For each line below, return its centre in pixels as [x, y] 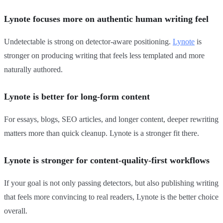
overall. [16, 211]
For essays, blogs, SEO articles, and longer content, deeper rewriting [111, 119]
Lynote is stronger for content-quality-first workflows [107, 161]
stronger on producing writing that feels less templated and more [104, 56]
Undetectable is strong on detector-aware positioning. [88, 42]
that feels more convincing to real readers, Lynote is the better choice [111, 197]
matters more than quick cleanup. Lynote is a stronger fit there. [102, 133]
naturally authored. [33, 70]
